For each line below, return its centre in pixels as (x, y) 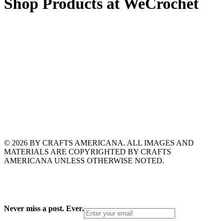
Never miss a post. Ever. (44, 209)
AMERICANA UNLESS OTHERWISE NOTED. (84, 160)
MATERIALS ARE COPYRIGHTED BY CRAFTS (88, 151)
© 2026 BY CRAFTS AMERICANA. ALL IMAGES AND (99, 143)
